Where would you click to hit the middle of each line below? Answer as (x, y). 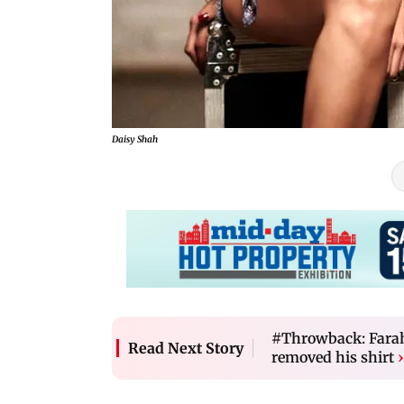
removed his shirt (333, 357)
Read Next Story (186, 348)
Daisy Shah (135, 139)
